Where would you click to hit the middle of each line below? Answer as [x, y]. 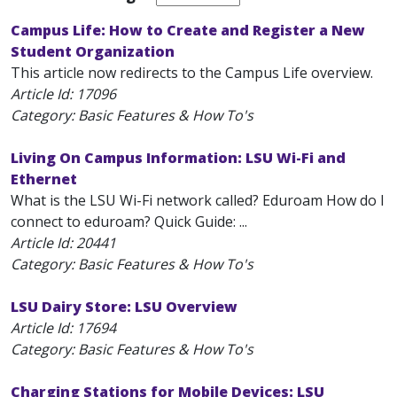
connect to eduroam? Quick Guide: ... [129, 222]
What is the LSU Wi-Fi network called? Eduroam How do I [198, 200]
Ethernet [44, 179]
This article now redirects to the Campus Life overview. [192, 73]
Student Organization [93, 51]
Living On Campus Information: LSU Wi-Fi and [178, 158]
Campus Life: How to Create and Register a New [188, 30]
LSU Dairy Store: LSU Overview [124, 307]
